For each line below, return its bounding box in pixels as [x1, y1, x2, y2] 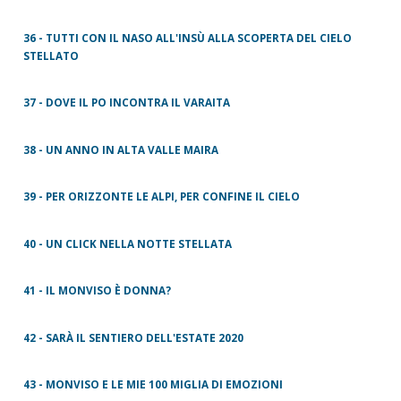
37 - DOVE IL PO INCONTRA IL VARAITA [23, 95, 230, 110]
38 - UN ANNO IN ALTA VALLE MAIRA [23, 141, 218, 157]
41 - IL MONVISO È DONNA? [23, 283, 171, 298]
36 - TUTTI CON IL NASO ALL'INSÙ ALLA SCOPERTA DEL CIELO [23, 30, 352, 45]
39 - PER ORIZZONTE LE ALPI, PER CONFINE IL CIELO [23, 189, 300, 204]
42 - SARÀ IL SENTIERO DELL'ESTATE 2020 [23, 329, 243, 345]
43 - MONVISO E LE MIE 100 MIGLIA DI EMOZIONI [23, 377, 283, 392]
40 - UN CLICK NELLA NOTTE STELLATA [23, 235, 232, 251]
